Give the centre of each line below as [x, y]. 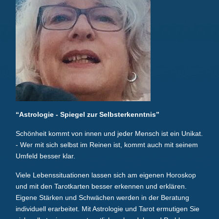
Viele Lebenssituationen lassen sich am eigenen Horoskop [106, 175]
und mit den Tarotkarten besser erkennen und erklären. [101, 186]
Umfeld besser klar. [46, 156]
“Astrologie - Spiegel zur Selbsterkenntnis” [88, 115]
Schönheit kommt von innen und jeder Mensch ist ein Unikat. [109, 134]
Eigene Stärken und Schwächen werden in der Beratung [102, 198]
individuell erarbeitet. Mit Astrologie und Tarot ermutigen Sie [108, 209]
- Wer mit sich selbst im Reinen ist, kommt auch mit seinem [107, 145]
